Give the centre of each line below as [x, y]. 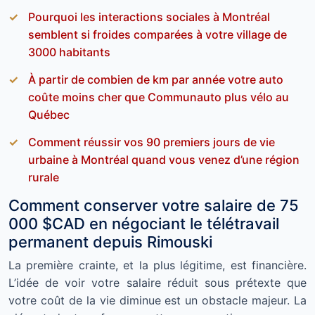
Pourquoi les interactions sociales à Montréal [149, 17]
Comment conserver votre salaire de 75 [154, 205]
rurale [44, 177]
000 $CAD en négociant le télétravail [144, 224]
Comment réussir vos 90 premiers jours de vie [152, 142]
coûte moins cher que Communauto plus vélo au [159, 97]
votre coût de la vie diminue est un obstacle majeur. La [157, 300]
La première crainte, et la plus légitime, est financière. [157, 265]
